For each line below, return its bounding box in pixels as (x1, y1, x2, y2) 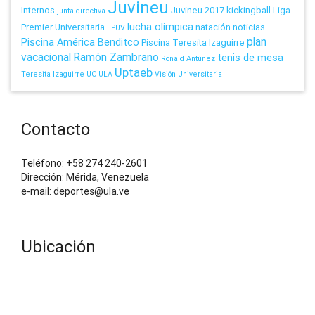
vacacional (21, 49, 71, 64)
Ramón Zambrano (73, 49, 159, 64)
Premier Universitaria (21, 20, 105, 33)
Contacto (21, 118, 90, 139)
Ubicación (21, 236, 96, 257)
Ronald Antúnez (161, 53, 215, 63)
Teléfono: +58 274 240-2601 (21, 156, 148, 169)
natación (195, 20, 231, 33)
